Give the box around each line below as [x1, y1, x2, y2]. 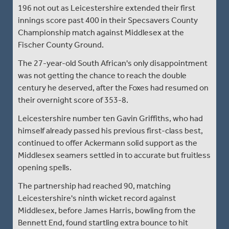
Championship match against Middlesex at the [18, 27, 184, 37]
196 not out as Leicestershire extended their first [18, 3, 195, 13]
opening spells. [18, 162, 72, 172]
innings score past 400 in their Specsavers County [18, 15, 198, 25]
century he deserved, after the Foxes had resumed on [18, 82, 209, 93]
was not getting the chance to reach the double [18, 70, 187, 80]
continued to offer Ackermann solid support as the [18, 138, 197, 148]
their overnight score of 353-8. [18, 95, 128, 105]
